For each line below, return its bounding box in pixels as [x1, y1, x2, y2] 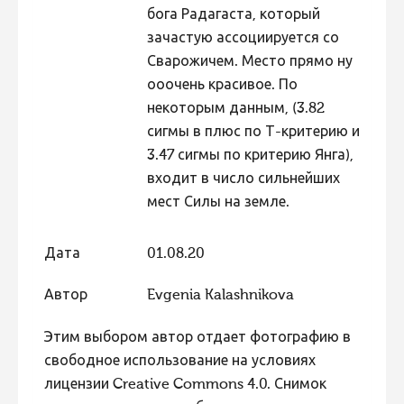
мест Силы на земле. [146, 195, 289, 210]
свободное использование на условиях [43, 354, 316, 370]
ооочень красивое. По [146, 78, 298, 93]
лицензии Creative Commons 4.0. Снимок [43, 378, 326, 393]
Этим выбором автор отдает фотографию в [43, 331, 351, 346]
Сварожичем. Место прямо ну [146, 54, 353, 69]
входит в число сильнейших [146, 171, 340, 187]
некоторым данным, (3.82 [146, 101, 325, 116]
